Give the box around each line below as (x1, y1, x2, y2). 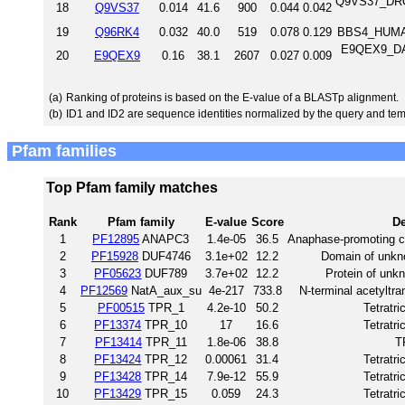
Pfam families (7, 141, 117, 160)
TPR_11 (142, 334, 187, 349)
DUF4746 (138, 249, 191, 263)
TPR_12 (141, 352, 188, 366)
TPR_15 (141, 386, 188, 400)
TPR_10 (141, 317, 188, 332)
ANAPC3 (139, 231, 190, 246)
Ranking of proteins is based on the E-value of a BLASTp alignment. (66, 90, 399, 104)
